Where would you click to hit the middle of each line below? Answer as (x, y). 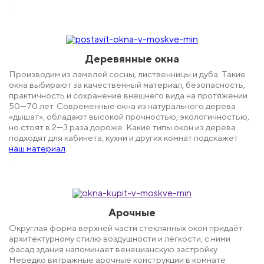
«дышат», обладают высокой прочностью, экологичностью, (129, 117)
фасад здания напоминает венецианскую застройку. (114, 249)
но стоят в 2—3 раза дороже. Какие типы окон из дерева (122, 127)
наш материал (37, 148)
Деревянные (120, 59)
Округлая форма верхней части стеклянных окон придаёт (126, 228)
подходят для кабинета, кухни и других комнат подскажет (123, 138)
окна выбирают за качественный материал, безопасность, (127, 85)
